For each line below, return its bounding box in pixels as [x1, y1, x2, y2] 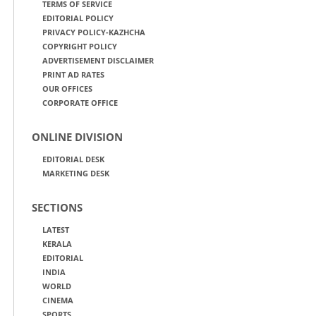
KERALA [42, 238, 72, 249]
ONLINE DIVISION [32, 130, 123, 144]
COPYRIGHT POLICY [42, 41, 117, 51]
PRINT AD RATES [42, 69, 104, 80]
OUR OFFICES [42, 83, 92, 94]
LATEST [42, 224, 69, 235]
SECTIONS [32, 200, 83, 214]
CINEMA [42, 295, 73, 305]
